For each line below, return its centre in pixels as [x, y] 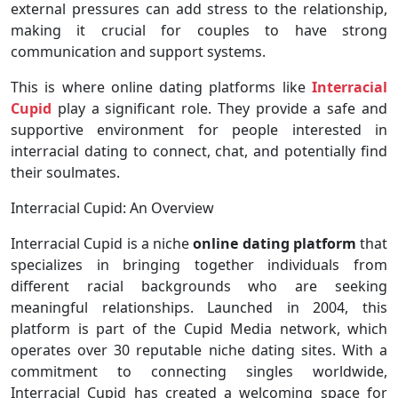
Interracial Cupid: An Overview [112, 208]
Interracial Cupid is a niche [102, 244]
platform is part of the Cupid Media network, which [199, 329]
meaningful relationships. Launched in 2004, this [199, 308]
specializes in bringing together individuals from [199, 265]
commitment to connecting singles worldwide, [199, 372]
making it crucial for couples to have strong [199, 31]
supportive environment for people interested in [199, 130]
